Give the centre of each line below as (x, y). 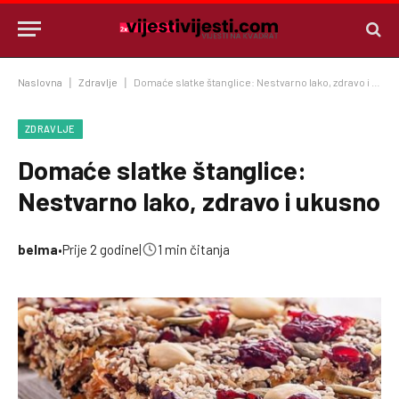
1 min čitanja (194, 249)
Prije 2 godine (101, 249)
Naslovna (40, 82)
